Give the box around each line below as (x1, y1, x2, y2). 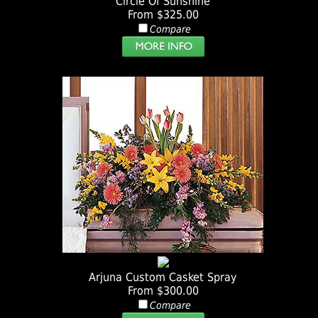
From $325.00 (127, 8, 199, 22)
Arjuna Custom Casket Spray (89, 270, 238, 285)
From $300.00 (127, 284, 199, 298)
